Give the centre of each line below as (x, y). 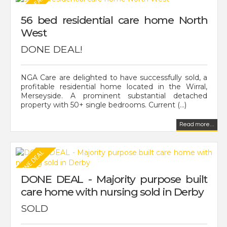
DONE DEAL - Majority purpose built (114, 179)
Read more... (197, 124)
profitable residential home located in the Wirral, (114, 86)
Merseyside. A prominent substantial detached (114, 96)
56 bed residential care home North (114, 20)
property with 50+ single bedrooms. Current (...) (104, 105)
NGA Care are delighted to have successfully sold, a (114, 77)
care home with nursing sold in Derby (112, 192)
